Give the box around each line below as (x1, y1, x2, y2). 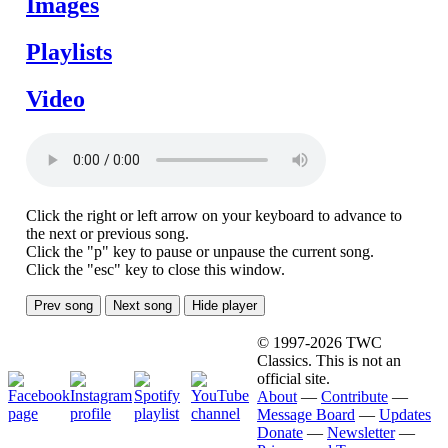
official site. (257, 370, 330, 387)
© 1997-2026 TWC (257, 334, 382, 351)
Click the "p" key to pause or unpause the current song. (26, 243, 374, 261)
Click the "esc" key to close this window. (26, 261, 285, 279)
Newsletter (327, 424, 395, 441)
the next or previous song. (26, 225, 189, 243)
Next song (113, 298, 172, 314)
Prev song (34, 298, 93, 314)
